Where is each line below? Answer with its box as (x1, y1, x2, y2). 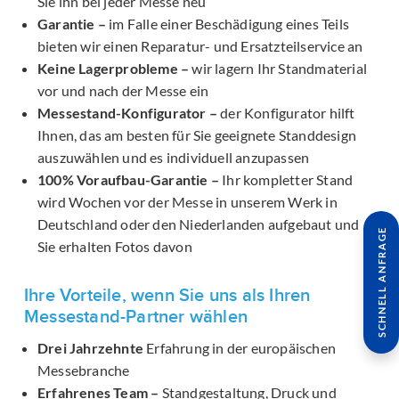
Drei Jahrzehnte (37, 338, 143, 356)
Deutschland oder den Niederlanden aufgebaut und (37, 216, 360, 233)
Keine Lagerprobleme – (37, 60, 190, 77)
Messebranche (37, 361, 130, 379)
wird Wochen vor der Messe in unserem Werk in (37, 193, 338, 211)
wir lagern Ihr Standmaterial (189, 60, 368, 77)
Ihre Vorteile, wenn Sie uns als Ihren (24, 284, 311, 306)
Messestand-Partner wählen (24, 305, 248, 328)
